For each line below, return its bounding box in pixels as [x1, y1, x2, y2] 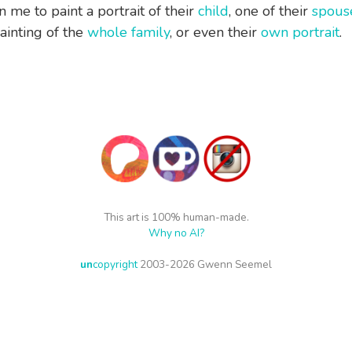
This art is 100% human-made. [103, 210, 249, 225]
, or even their [169, 23, 261, 42]
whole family [86, 23, 170, 42]
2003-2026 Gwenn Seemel [137, 257, 272, 273]
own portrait [260, 23, 339, 42]
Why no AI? [148, 225, 204, 241]
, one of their [228, 2, 312, 21]
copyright [93, 257, 137, 273]
